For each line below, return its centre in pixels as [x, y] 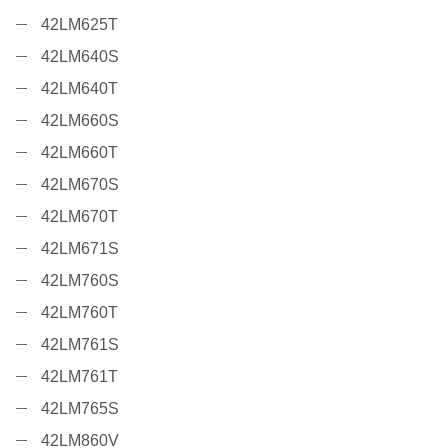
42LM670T [77, 217]
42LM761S [78, 345]
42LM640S [78, 57]
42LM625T [77, 25]
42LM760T [77, 313]
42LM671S [78, 249]
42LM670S [78, 185]
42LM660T [77, 153]
